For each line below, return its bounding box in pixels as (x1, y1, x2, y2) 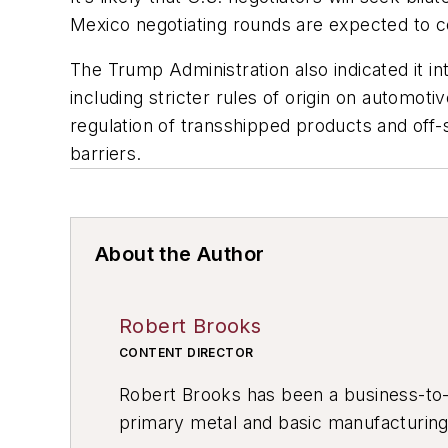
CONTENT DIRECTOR (119, 345, 254, 361)
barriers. (70, 143, 142, 165)
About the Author (95, 242, 265, 267)
